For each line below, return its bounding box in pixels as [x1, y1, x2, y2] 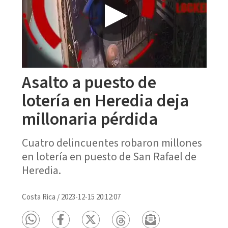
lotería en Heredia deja [21, 88, 189, 113]
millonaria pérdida [21, 106, 158, 132]
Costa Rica [21, 191, 55, 203]
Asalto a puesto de [21, 70, 156, 95]
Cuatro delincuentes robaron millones [21, 134, 202, 151]
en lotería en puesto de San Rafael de [21, 148, 196, 165]
